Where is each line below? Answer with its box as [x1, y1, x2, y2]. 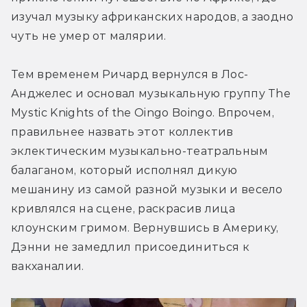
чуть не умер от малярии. [11, 29, 167, 42]
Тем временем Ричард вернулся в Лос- [11, 67, 249, 81]
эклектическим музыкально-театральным [11, 144, 269, 158]
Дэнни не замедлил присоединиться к [11, 240, 253, 254]
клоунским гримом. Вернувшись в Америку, [11, 221, 279, 234]
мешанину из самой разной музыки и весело [11, 182, 283, 196]
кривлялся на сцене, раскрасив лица [11, 201, 235, 215]
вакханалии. [11, 259, 84, 273]
